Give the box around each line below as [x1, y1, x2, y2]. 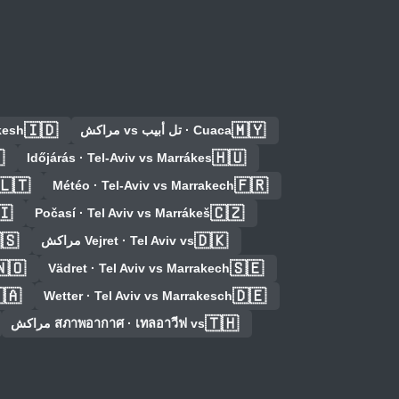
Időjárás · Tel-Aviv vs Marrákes [27, 151, 212, 166]
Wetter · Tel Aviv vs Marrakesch [44, 289, 232, 304]
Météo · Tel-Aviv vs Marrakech [52, 178, 234, 193]
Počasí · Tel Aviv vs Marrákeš [34, 206, 210, 221]
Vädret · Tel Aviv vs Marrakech [48, 261, 230, 276]
